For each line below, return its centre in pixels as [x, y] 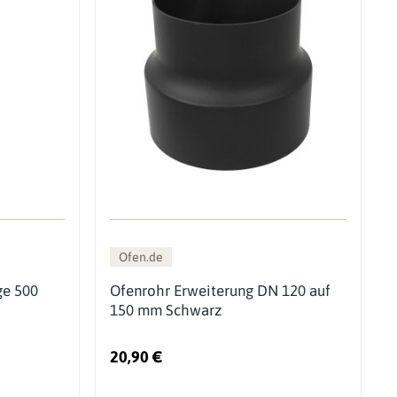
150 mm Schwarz [165, 310]
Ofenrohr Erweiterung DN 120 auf [220, 290]
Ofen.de [140, 257]
